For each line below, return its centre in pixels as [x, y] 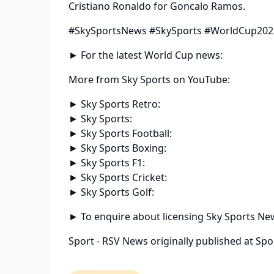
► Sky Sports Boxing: [117, 148]
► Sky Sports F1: [107, 163]
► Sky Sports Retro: [114, 104]
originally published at [202, 241]
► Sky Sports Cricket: [118, 178]
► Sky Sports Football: [120, 134]
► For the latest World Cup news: [146, 55]
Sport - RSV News [108, 241]
